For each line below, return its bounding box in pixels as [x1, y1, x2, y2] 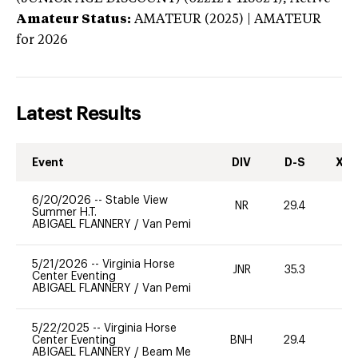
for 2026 [16, 34, 68, 47]
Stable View [105, 194, 168, 206]
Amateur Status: [16, 13, 131, 26]
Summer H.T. [32, 206, 97, 218]
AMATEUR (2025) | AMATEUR [134, 13, 321, 26]
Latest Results [16, 103, 141, 123]
